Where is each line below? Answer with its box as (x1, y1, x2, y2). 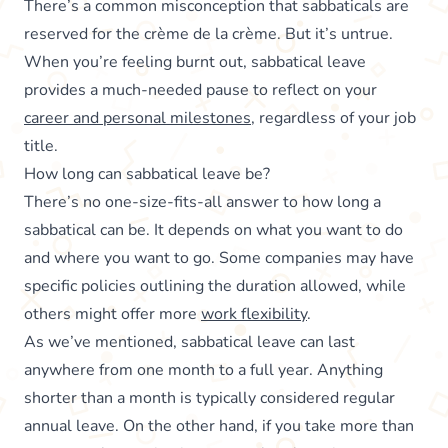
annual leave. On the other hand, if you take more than (24, 414, 414, 437)
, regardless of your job (251, 106, 416, 129)
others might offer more (24, 302, 201, 325)
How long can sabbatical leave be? (24, 162, 270, 185)
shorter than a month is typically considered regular (24, 386, 395, 409)
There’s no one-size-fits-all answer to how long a (24, 190, 381, 213)
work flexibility (201, 302, 307, 325)
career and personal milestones (24, 106, 251, 129)
